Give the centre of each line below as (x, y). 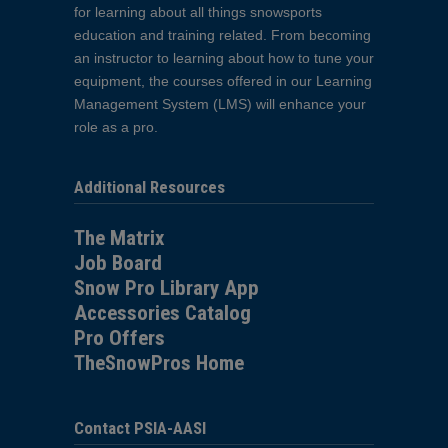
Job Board (118, 263)
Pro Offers (119, 338)
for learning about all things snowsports (198, 11)
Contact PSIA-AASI (140, 428)
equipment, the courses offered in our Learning (223, 80)
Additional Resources (149, 187)
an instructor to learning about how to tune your (224, 57)
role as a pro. (116, 126)
